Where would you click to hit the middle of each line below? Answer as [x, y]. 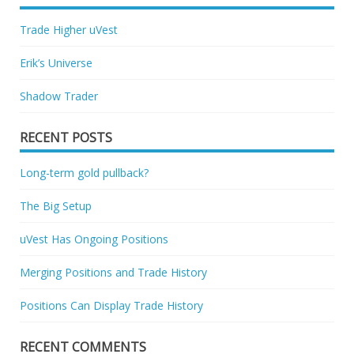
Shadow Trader [59, 96]
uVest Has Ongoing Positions [94, 239]
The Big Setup [56, 205]
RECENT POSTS [66, 137]
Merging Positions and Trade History [113, 272]
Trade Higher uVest [69, 29]
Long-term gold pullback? [84, 172]
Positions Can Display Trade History [111, 305]
